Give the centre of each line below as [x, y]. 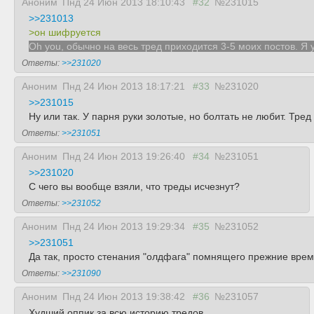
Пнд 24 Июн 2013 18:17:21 [125, 86]
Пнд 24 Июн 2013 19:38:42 [125, 296]
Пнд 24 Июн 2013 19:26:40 [125, 156]
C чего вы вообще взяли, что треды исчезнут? [134, 186]
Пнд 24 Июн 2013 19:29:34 [125, 226]
